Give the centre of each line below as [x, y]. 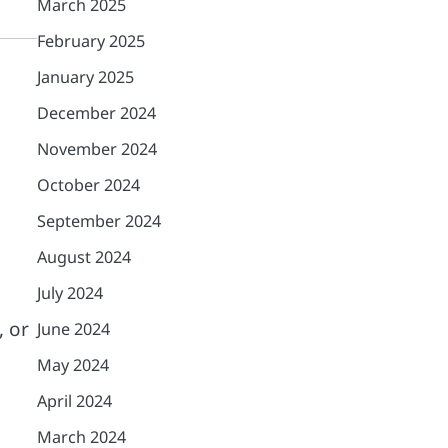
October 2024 [88, 185]
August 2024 [83, 257]
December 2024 [96, 113]
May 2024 [72, 365]
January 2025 [85, 77]
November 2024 [96, 149]
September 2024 [98, 221]
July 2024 [69, 293]
